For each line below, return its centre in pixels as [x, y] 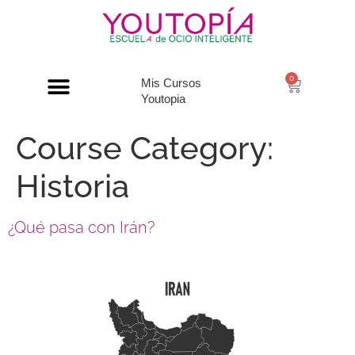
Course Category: [145, 148]
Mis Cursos [171, 83]
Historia [73, 186]
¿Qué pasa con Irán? [81, 228]
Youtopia [163, 99]
